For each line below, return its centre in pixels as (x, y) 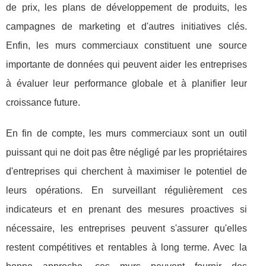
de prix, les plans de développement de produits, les (126, 7)
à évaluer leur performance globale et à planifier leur (126, 83)
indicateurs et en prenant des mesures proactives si (126, 209)
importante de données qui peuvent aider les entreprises (126, 64)
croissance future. (43, 102)
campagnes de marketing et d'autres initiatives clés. (126, 26)
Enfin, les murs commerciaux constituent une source (126, 45)
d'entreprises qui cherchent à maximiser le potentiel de (126, 171)
